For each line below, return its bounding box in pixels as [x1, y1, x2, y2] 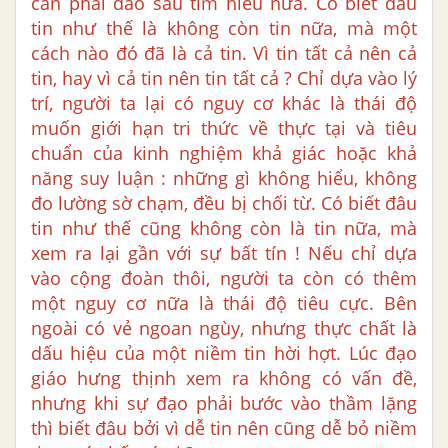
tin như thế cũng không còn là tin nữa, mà [31, 216, 417, 241]
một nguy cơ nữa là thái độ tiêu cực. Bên [31, 291, 417, 316]
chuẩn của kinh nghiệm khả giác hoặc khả [31, 141, 417, 166]
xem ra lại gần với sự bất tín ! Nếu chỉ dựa [31, 241, 417, 266]
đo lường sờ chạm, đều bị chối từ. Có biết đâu [31, 191, 417, 216]
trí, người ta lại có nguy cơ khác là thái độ [31, 91, 417, 116]
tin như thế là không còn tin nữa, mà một [31, 16, 417, 41]
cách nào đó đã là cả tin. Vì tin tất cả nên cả [31, 41, 417, 66]
